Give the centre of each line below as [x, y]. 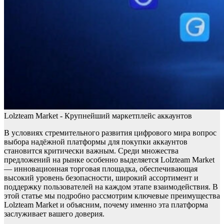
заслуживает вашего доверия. [54, 214]
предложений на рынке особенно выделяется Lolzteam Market [109, 160]
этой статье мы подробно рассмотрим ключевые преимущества [112, 196]
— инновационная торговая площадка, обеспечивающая [101, 169]
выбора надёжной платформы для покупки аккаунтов [96, 142]
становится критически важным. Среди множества [91, 151]
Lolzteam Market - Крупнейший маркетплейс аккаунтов [98, 116]
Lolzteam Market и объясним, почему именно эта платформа [106, 205]
